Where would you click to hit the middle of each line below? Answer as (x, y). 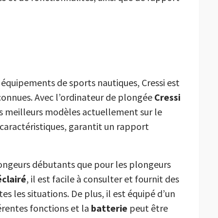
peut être (148, 208)
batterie (109, 208)
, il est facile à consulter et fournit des (103, 179)
